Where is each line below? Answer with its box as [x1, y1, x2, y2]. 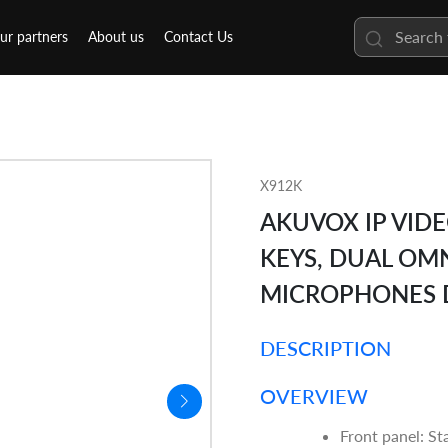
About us [88, 28, 144, 46]
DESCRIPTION [260, 336, 391, 361]
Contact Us [164, 28, 233, 46]
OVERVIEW [260, 384, 368, 409]
